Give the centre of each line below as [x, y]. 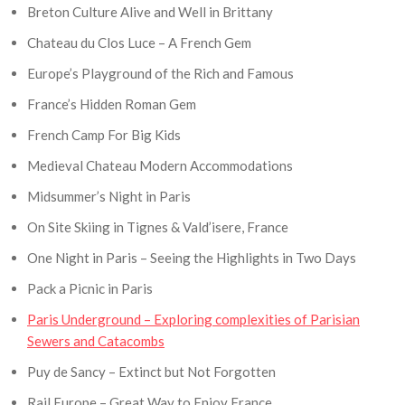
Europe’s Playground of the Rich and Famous [160, 73]
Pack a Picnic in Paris [90, 288]
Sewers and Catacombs [96, 340]
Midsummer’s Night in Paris [109, 196]
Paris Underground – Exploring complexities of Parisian [193, 319]
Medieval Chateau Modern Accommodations [160, 165]
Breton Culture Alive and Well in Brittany [150, 11]
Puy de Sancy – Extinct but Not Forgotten [151, 371]
